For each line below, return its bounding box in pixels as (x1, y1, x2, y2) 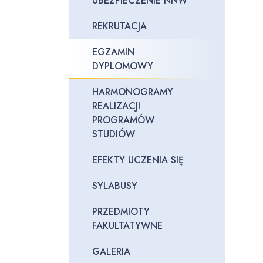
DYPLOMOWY (92, 59, 153, 73)
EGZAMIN (92, 45, 134, 59)
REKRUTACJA (92, 19, 147, 33)
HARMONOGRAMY (92, 85, 173, 99)
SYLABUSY (92, 179, 137, 193)
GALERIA (92, 245, 130, 258)
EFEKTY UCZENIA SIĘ (92, 153, 184, 167)
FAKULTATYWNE (92, 219, 163, 232)
